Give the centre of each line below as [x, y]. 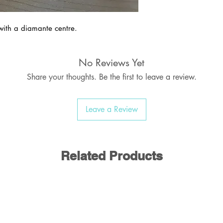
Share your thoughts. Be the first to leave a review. [111, 77]
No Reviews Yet [111, 62]
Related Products [111, 156]
